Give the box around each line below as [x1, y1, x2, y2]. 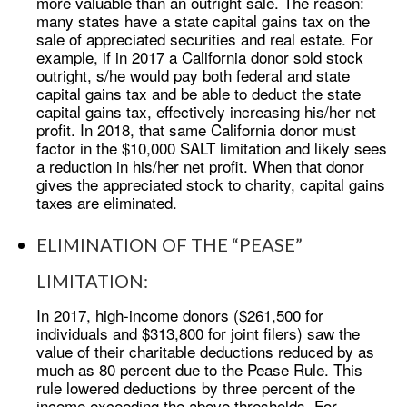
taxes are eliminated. [36, 191, 177, 213]
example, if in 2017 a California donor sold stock [36, 45, 363, 68]
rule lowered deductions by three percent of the [36, 375, 355, 399]
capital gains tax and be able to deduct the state [36, 82, 361, 104]
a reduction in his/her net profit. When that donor [36, 154, 364, 177]
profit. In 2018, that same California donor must [36, 118, 356, 141]
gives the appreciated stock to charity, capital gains [36, 173, 385, 195]
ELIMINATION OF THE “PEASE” [36, 233, 303, 255]
